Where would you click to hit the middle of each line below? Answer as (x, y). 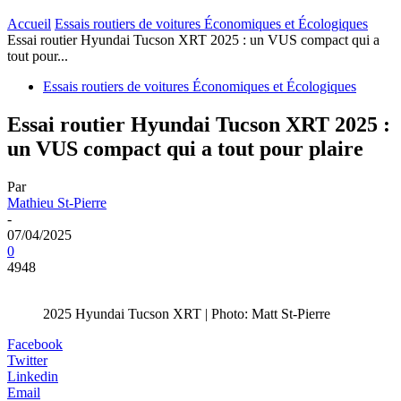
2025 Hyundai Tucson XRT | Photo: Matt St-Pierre (187, 313)
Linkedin (33, 376)
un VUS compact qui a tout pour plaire (185, 148)
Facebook (35, 344)
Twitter (27, 360)
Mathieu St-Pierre (57, 202)
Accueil (29, 24)
